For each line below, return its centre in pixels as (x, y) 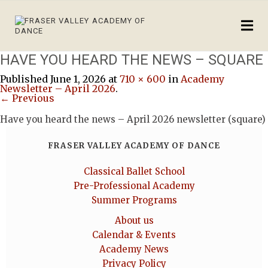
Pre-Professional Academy (134, 186)
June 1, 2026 (78, 79)
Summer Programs (134, 200)
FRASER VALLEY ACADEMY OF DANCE (134, 146)
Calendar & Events (134, 235)
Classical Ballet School (134, 171)
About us (134, 220)
